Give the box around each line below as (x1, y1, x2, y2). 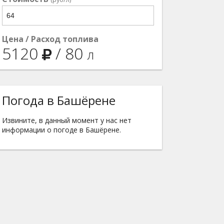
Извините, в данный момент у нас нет (2, 115, 131, 125)
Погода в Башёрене (2, 92, 115, 108)
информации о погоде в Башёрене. (2, 125, 121, 134)
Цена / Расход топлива (2, 33, 98, 44)
